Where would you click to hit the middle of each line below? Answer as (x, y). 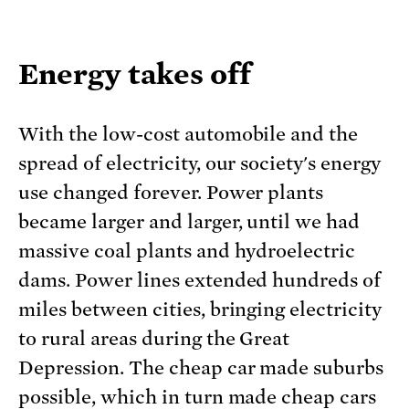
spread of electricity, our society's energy (200, 164)
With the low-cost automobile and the (189, 135)
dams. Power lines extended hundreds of (200, 281)
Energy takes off (135, 74)
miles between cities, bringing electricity (200, 310)
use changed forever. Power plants (171, 193)
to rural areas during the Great (154, 339)
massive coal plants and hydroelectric (187, 252)
